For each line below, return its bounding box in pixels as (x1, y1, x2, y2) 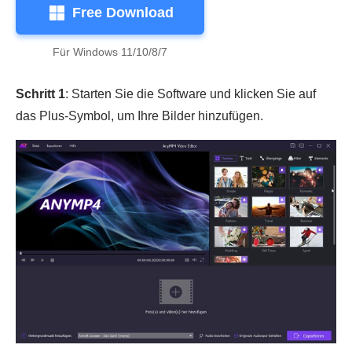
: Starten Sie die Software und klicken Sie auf (65, 86, 316, 101)
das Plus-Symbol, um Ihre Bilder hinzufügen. (16, 108, 263, 123)
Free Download (71, 4, 174, 20)
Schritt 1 (16, 86, 65, 101)
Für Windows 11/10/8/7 (53, 45, 167, 58)
